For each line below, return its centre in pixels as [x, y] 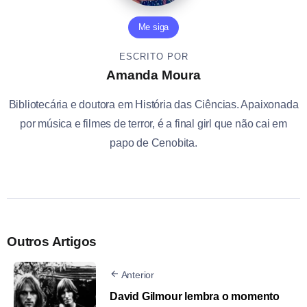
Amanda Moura [153, 75]
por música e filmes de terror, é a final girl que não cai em [153, 124]
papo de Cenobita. [153, 143]
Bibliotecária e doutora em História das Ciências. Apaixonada [153, 105]
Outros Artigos [52, 242]
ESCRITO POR [153, 57]
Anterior [138, 275]
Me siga [153, 27]
